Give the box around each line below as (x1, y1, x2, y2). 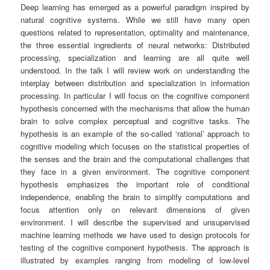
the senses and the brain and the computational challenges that (20, 153, 250, 165)
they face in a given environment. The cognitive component (20, 166, 250, 178)
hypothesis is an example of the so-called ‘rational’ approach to (20, 128, 250, 140)
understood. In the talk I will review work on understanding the (20, 64, 250, 77)
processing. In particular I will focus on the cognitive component (20, 90, 250, 102)
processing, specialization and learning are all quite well (20, 52, 250, 64)
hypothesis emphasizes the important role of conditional (20, 178, 250, 190)
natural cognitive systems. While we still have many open (20, 14, 250, 26)
